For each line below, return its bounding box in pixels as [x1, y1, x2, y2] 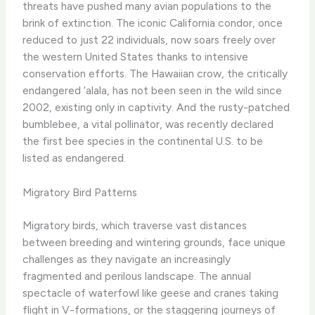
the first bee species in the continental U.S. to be [22, 134, 264, 148]
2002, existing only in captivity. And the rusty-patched [22, 101, 290, 115]
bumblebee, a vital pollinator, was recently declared [22, 117, 274, 131]
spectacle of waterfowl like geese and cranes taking [22, 286, 279, 300]
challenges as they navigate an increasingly [22, 252, 231, 266]
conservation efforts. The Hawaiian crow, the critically [22, 67, 288, 81]
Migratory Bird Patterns [22, 186, 138, 200]
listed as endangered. [22, 151, 127, 165]
